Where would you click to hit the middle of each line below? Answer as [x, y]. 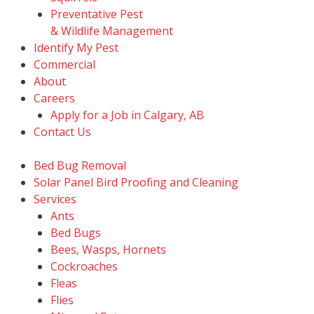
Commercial [64, 64]
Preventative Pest [97, 14]
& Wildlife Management [112, 31]
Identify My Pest [76, 48]
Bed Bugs [76, 233]
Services [55, 199]
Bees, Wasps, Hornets [108, 250]
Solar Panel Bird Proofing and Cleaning [136, 182]
